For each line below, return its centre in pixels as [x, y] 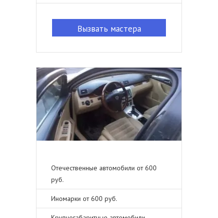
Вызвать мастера [109, 29]
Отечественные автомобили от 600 [104, 168]
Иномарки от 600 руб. [84, 199]
